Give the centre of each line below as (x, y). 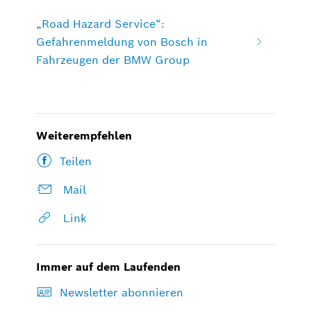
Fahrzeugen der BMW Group (113, 60)
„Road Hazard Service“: (101, 24)
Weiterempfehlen (84, 135)
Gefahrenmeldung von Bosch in (122, 42)
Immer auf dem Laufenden (109, 267)
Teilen (76, 162)
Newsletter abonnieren (122, 293)
